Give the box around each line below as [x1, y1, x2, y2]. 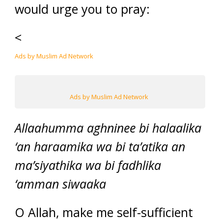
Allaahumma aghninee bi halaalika [15, 119, 201, 137]
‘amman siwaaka [15, 175, 106, 192]
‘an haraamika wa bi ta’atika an [15, 138, 185, 155]
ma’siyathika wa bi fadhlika [15, 157, 161, 174]
